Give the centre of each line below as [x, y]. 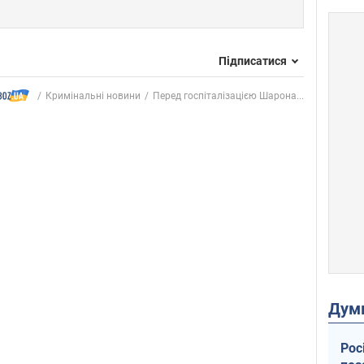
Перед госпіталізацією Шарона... [228, 95]
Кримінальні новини [93, 95]
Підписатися [253, 61]
